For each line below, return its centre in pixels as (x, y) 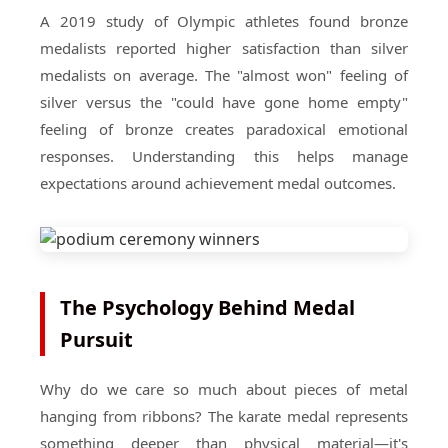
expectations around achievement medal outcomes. (218, 183)
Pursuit (96, 339)
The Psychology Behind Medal (207, 307)
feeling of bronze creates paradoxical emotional (224, 129)
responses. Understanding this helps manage (224, 156)
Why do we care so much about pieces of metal (224, 389)
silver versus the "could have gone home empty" (224, 102)
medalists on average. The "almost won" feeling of (224, 75)
